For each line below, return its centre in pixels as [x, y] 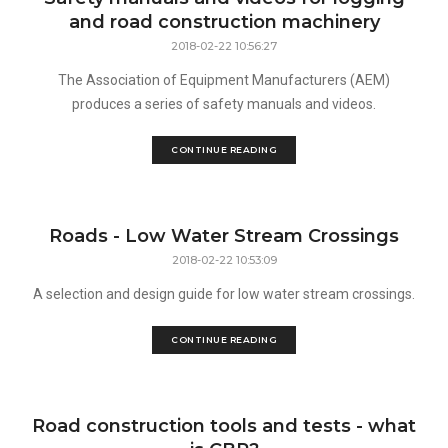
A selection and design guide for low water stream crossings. [224, 294]
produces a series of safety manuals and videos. [224, 104]
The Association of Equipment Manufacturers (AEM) [224, 80]
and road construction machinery [224, 22]
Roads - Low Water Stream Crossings [224, 236]
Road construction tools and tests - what [224, 426]
